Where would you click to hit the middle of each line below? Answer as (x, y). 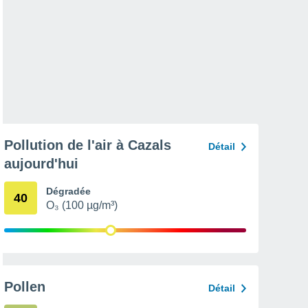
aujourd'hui (41, 164)
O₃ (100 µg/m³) (82, 205)
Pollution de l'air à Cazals (88, 145)
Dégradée (68, 191)
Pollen (25, 287)
